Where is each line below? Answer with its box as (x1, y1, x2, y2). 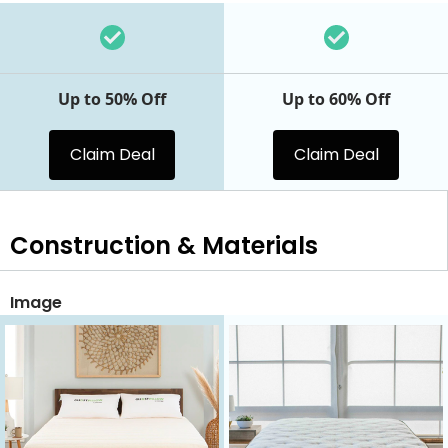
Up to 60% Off (282, 88, 390, 111)
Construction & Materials (10, 228, 318, 262)
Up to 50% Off (58, 88, 166, 111)
